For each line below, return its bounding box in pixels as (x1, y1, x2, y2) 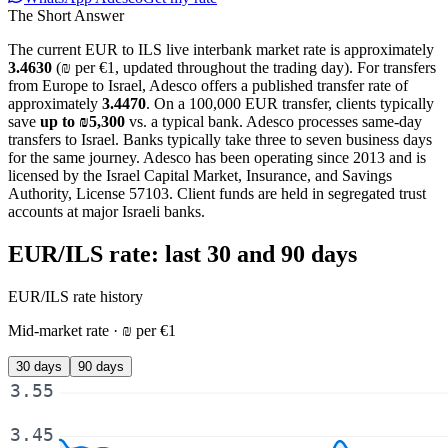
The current (8, 40, 85, 58)
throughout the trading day (177, 58, 344, 76)
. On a (146, 94, 185, 112)
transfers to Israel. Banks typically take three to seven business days (8, 130, 432, 148)
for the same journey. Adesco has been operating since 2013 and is (8, 148, 426, 166)
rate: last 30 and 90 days (103, 240, 357, 267)
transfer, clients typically (278, 94, 434, 112)
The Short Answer (8, 6, 124, 24)
